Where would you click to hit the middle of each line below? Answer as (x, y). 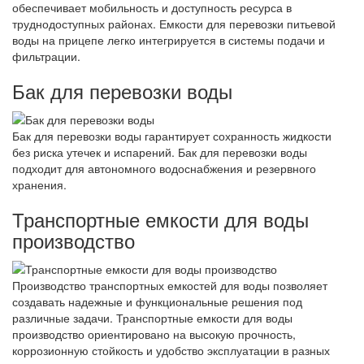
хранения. (39, 184)
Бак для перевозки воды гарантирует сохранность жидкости (172, 135)
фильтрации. (46, 56)
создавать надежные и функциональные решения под (157, 302)
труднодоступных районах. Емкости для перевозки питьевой (174, 23)
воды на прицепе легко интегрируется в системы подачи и (169, 39)
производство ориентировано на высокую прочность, (154, 334)
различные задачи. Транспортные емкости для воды (152, 318)
